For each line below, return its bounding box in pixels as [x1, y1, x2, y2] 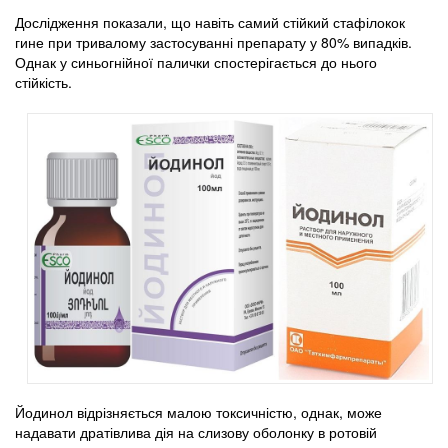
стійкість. [15, 72, 72, 92]
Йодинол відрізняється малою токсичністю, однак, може [15, 401, 382, 422]
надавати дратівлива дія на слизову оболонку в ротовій [15, 421, 377, 442]
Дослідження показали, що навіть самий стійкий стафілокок [15, 12, 405, 32]
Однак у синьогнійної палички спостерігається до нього [15, 52, 377, 72]
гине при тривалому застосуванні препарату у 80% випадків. [15, 32, 412, 52]
